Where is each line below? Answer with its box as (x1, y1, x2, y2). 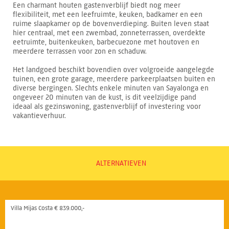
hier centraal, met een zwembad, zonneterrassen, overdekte (13, 28, 205, 37)
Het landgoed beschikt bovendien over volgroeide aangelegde (13, 65, 214, 74)
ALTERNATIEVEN (96, 158, 146, 168)
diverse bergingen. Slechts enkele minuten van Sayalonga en (13, 83, 209, 93)
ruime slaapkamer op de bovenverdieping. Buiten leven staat (13, 19, 209, 28)
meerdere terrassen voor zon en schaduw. (13, 47, 147, 56)
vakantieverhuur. (13, 111, 66, 120)
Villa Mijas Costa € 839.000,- (11, 203, 84, 212)
